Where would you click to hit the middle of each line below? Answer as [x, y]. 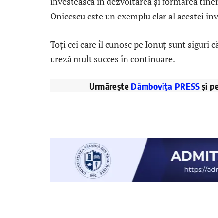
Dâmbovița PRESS [165, 86]
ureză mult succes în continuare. [113, 59]
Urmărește [110, 86]
